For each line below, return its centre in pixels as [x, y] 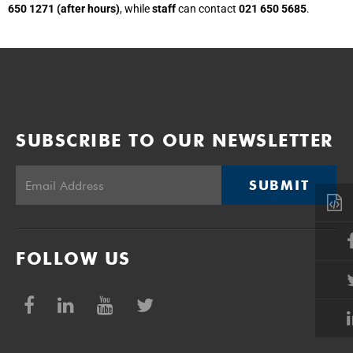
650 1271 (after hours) [64, 9]
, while [136, 9]
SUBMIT [279, 186]
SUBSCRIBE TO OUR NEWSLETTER [175, 141]
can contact [208, 9]
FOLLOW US [73, 259]
